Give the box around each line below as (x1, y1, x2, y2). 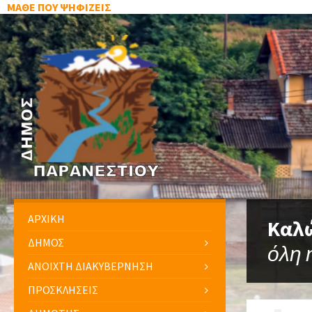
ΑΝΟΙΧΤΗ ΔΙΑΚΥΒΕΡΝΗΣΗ (28, 259, 153, 273)
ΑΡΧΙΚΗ (28, 212, 65, 226)
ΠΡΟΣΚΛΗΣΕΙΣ (28, 283, 98, 297)
